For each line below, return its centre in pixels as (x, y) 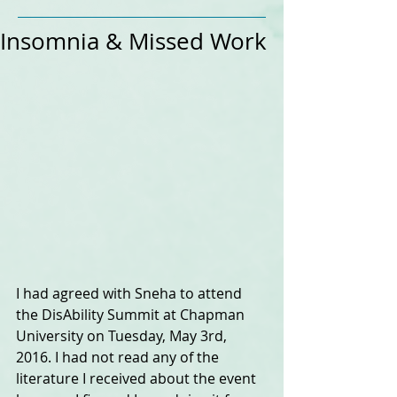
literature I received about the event (138, 379)
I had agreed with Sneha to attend (131, 294)
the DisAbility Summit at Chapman (132, 315)
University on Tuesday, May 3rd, (123, 336)
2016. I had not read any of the (119, 358)
